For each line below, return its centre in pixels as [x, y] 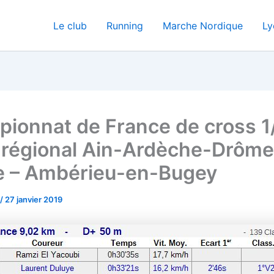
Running [125, 25]
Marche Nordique [203, 25]
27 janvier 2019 [34, 199]
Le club [70, 25]
